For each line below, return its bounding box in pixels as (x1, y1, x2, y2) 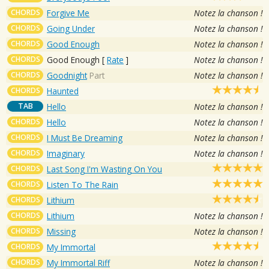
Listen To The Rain (47, 178, 118, 190)
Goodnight (47, 69, 87, 81)
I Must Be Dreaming (47, 131, 122, 144)
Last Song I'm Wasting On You (47, 163, 162, 175)
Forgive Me (47, 7, 89, 19)
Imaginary (47, 147, 85, 159)
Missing (47, 225, 76, 237)
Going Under (47, 22, 95, 34)
